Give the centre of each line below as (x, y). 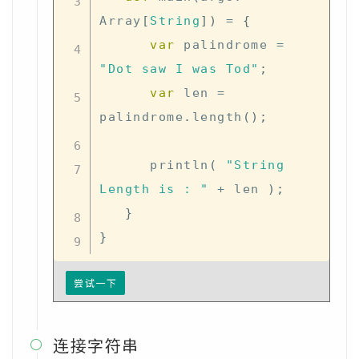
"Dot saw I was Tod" (179, 69)
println (179, 165)
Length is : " (154, 189)
